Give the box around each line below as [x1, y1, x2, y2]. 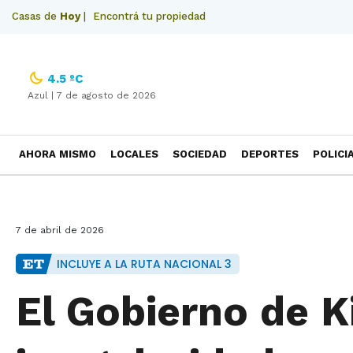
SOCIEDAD [173, 148, 227, 160]
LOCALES [110, 148, 158, 160]
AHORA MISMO [19, 148, 96, 160]
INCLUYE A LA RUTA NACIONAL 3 [57, 256, 232, 272]
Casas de [12, 10, 60, 22]
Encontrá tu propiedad [93, 10, 206, 22]
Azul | [28, 90, 57, 101]
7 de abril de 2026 [16, 225, 104, 236]
